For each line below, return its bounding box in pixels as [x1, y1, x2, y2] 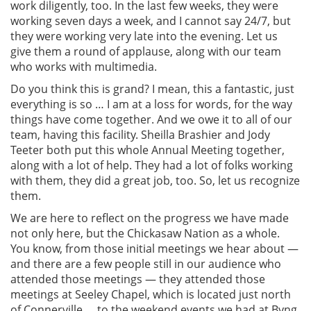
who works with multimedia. [10, 58, 160, 74]
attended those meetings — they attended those [10, 271, 265, 287]
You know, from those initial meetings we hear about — [10, 240, 299, 256]
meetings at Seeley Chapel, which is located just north [10, 286, 291, 302]
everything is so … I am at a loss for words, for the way [10, 96, 292, 112]
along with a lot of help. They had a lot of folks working [10, 157, 293, 173]
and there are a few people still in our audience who [10, 255, 281, 271]
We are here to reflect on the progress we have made [10, 210, 289, 226]
